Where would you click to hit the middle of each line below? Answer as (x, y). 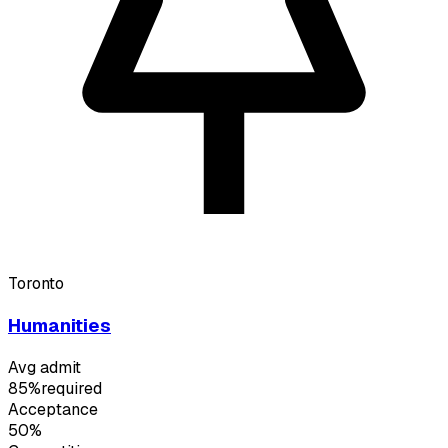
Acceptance (53, 409)
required (71, 388)
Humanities (59, 325)
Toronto (36, 284)
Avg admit (44, 367)
